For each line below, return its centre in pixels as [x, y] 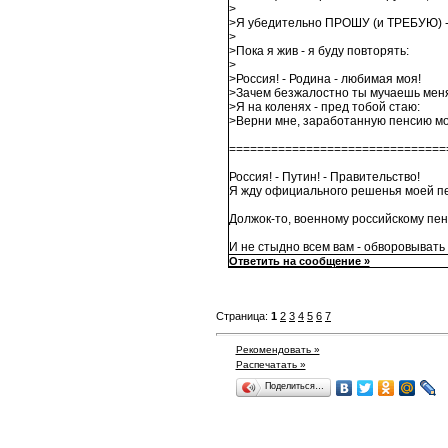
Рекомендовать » [277, 350]
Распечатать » [270, 365]
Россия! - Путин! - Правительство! [324, 177]
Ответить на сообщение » [299, 261]
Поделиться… [294, 386]
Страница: [243, 316]
